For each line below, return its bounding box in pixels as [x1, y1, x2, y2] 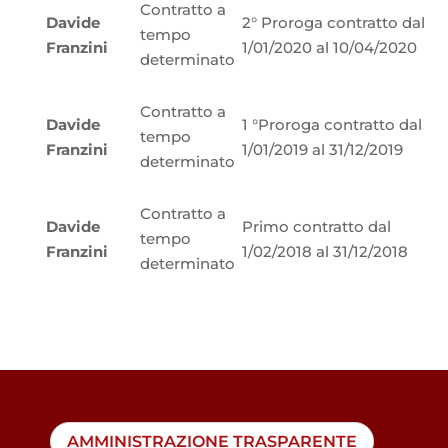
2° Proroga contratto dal [241, 13, 425, 32]
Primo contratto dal [241, 217, 391, 236]
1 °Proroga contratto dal [241, 115, 422, 134]
